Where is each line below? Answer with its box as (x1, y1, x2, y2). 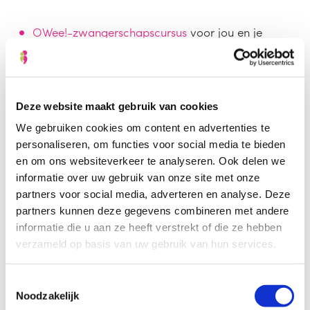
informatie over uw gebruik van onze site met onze (16, 171, 260, 183)
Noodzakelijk (16, 289, 80, 302)
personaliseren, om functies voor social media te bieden (16, 138, 286, 150)
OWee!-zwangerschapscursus (33, 24, 187, 40)
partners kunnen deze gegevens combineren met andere (16, 204, 289, 217)
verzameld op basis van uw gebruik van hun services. (16, 237, 277, 250)
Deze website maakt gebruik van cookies (16, 100, 219, 112)
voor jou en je (187, 24, 262, 40)
